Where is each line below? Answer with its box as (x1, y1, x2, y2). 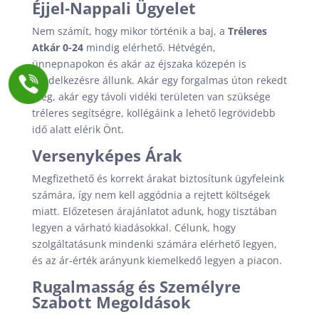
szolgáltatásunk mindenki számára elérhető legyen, (31, 237, 277, 251)
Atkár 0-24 (31, 41, 83, 54)
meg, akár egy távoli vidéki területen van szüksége (31, 90, 271, 103)
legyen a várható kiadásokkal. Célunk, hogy (31, 221, 236, 234)
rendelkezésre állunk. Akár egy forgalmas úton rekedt (31, 73, 287, 87)
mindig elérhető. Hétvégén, (83, 41, 216, 54)
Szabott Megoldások (31, 291, 191, 313)
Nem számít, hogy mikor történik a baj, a (31, 24, 228, 38)
